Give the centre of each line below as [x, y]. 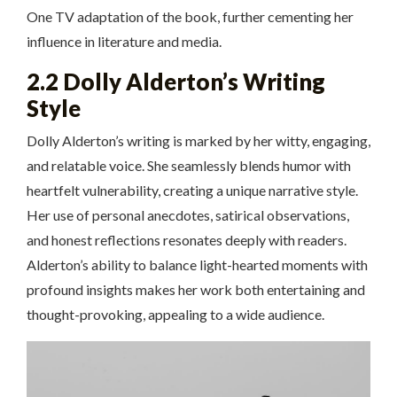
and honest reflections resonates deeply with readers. [187, 240]
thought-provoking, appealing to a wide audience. [175, 315]
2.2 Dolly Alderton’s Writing [176, 82]
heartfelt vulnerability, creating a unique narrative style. [192, 191]
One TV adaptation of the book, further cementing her [190, 17]
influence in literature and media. [124, 42]
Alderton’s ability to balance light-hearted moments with [197, 265]
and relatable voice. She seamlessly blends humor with [189, 166]
